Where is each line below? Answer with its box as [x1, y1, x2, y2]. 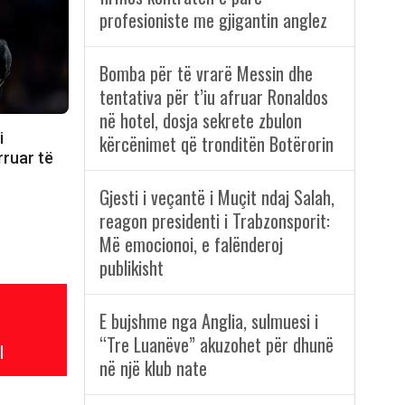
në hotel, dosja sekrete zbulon [99, 107, 302, 135]
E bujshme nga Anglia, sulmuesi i [99, 307, 318, 335]
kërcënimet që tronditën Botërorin [99, 130, 334, 158]
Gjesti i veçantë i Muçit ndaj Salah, [99, 184, 334, 212]
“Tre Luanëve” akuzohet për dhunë [99, 331, 334, 359]
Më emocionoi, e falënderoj [99, 231, 283, 259]
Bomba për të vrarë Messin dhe [99, 60, 313, 88]
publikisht [99, 254, 164, 282]
